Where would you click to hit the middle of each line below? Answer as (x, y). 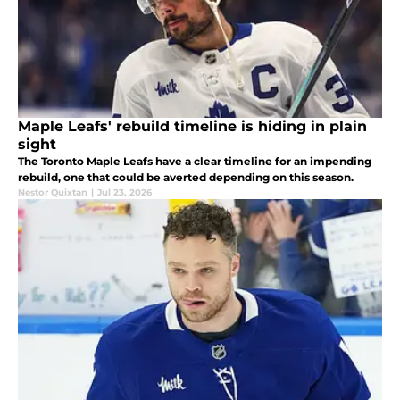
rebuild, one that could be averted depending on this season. (186, 178)
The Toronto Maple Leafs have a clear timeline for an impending (195, 162)
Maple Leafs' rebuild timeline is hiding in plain (192, 127)
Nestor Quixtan (53, 193)
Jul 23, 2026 (125, 193)
